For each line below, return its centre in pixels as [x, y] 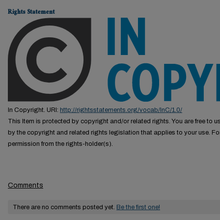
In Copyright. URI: [34, 110]
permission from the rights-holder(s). [60, 144]
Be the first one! [138, 207]
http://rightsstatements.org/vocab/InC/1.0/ [121, 110]
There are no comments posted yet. [64, 207]
